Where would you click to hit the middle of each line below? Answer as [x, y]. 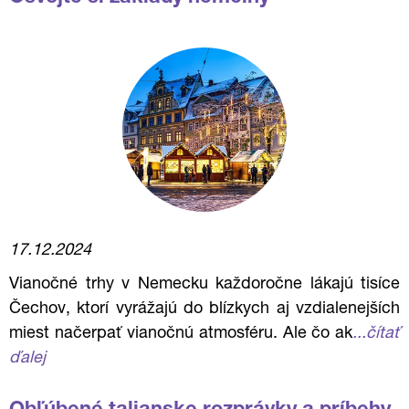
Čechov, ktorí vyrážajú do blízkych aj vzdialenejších [204, 309]
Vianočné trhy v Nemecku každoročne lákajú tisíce [204, 285]
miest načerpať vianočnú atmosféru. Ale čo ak [181, 334]
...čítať [376, 334]
